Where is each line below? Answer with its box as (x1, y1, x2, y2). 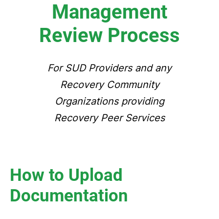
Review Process (39, 24, 180, 47)
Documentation (10, 186, 128, 206)
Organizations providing (55, 95, 164, 107)
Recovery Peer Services (54, 112, 165, 124)
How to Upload (10, 165, 123, 185)
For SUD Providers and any (47, 62, 172, 74)
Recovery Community (60, 79, 159, 90)
